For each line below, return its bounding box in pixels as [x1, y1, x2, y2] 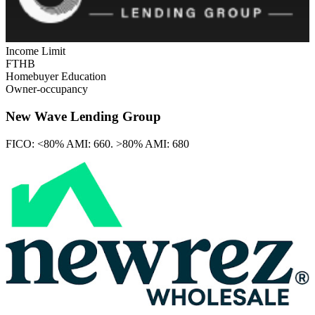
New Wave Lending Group [6, 109, 161, 124]
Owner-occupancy [6, 83, 88, 96]
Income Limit [6, 45, 65, 58]
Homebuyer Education [6, 70, 106, 83]
